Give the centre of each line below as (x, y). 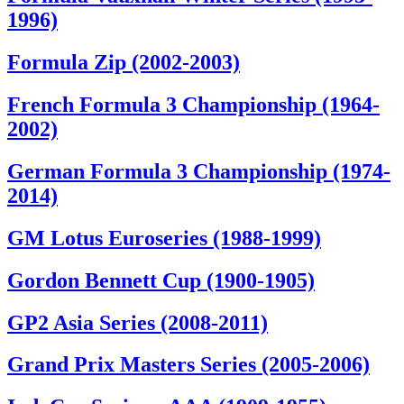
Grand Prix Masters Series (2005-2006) (188, 365)
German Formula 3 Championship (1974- (199, 171)
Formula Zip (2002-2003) (124, 62)
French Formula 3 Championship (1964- (193, 104)
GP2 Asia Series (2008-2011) (138, 322)
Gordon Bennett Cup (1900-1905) (161, 280)
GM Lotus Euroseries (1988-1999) (164, 238)
